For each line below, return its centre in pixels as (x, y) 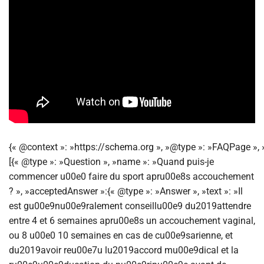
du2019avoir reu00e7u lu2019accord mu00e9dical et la (124, 250)
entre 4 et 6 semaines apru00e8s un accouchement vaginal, (132, 220)
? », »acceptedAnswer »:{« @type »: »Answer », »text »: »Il (126, 191)
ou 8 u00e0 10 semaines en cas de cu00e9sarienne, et (121, 235)
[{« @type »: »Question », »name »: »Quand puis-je (111, 161)
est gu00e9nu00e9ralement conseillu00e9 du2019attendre (130, 206)
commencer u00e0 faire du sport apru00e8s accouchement (131, 176)
